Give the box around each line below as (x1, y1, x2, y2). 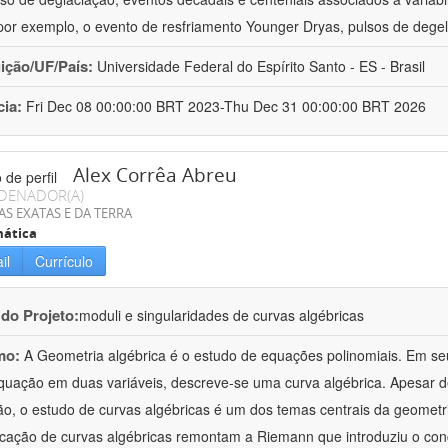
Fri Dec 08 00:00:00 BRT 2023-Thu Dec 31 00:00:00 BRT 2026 (26, 96, 426, 117)
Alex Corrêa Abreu (73, 162, 237, 189)
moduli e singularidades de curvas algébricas (79, 305, 364, 326)
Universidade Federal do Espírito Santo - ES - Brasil (97, 56, 425, 77)
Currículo (35, 251, 93, 272)
